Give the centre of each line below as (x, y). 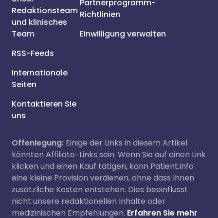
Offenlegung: (38, 143)
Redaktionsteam (45, 10)
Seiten (24, 84)
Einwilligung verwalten (123, 34)
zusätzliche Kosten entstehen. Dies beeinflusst (100, 190)
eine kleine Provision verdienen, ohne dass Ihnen (103, 178)
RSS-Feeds (33, 53)
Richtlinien (100, 14)
